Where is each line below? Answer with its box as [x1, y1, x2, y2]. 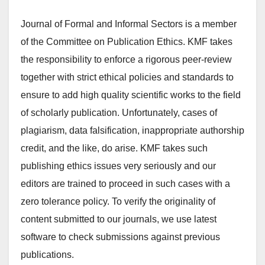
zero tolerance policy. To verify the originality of [21, 196, 215, 206]
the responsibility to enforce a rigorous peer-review [21, 54, 232, 64]
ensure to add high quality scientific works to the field [21, 90, 241, 100]
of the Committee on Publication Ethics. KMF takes [21, 37, 232, 47]
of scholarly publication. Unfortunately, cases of [21, 108, 217, 118]
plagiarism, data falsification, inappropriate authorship [21, 125, 244, 135]
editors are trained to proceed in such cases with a [21, 179, 230, 189]
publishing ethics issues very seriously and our [21, 161, 216, 171]
